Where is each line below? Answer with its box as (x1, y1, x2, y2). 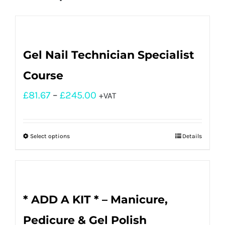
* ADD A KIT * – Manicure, (23, 193, 168, 207)
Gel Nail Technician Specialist (23, 48, 194, 62)
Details (182, 133, 202, 140)
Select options (30, 133, 70, 140)
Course (23, 69, 63, 83)
